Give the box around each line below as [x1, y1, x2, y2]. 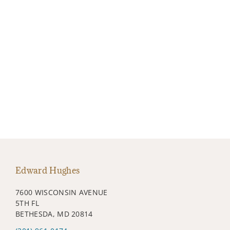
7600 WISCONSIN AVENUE [15, 187, 108, 197]
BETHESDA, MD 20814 [15, 208, 93, 219]
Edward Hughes [15, 164, 80, 176]
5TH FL [15, 198, 39, 208]
